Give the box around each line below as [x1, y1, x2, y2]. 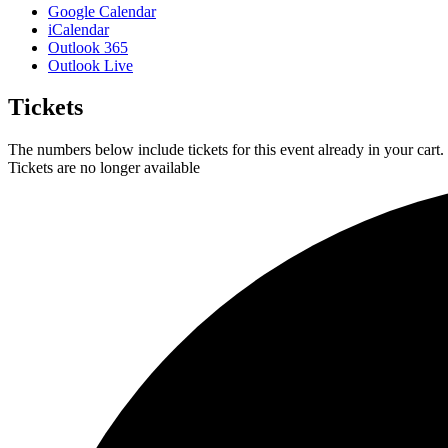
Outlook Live [48, 56, 133, 74]
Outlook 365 [48, 38, 128, 56]
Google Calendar [48, 2, 156, 20]
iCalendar [48, 20, 109, 38]
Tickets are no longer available [8, 159, 200, 177]
